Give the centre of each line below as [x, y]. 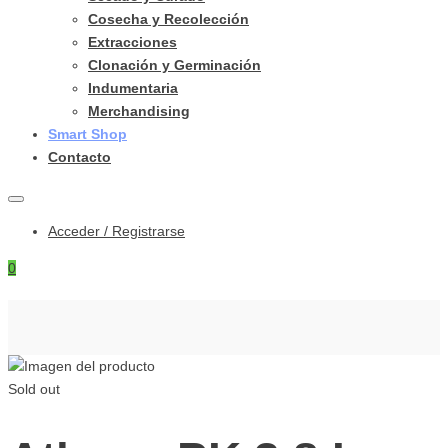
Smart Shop [87, 134]
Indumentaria [133, 88]
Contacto [79, 157]
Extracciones [132, 42]
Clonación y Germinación [174, 65]
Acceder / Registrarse [116, 231]
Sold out [34, 389]
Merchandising [139, 111]
